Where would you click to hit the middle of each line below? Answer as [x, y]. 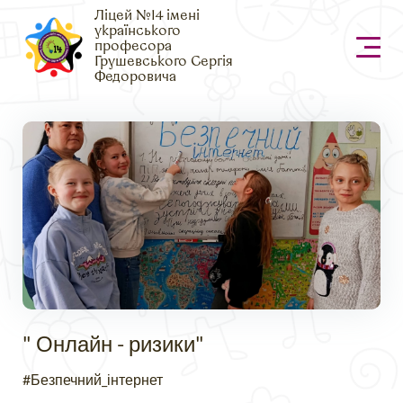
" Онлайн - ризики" [113, 343]
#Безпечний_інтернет [93, 379]
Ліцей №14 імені [147, 17]
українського [137, 32]
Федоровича [135, 78]
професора [133, 47]
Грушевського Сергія [163, 63]
